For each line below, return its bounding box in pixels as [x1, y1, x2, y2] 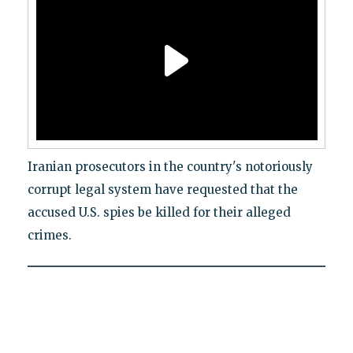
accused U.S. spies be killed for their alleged [27, 204, 291, 220]
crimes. [27, 227, 72, 243]
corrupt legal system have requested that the [27, 181, 298, 197]
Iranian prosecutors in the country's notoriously [27, 158, 313, 174]
